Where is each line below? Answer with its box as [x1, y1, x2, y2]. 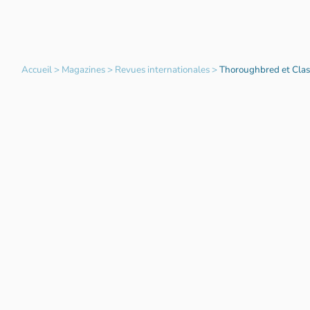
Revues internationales [114, 63, 210, 77]
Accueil [21, 63, 52, 77]
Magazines [61, 63, 105, 77]
